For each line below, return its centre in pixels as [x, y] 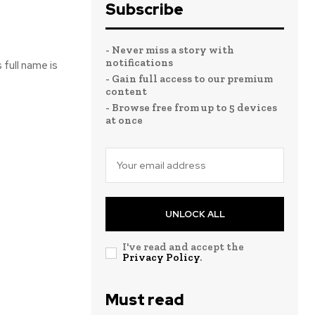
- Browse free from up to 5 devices [191, 108]
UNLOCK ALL [195, 214]
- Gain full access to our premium [189, 79]
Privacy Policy [161, 257]
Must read [145, 300]
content [126, 91]
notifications [139, 63]
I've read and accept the [183, 247]
